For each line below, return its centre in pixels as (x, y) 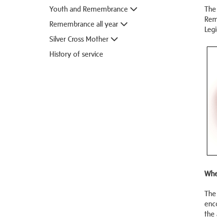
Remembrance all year (85, 24)
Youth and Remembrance (90, 9)
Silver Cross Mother (80, 39)
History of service (76, 54)
